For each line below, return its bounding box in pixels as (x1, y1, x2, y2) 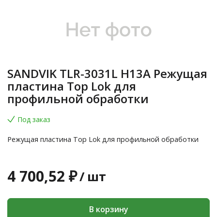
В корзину (89, 203, 128, 215)
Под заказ (17, 115, 50, 124)
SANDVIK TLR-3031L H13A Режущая (7, 65, 207, 81)
